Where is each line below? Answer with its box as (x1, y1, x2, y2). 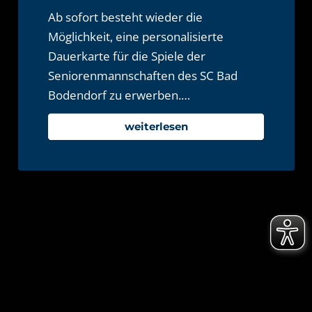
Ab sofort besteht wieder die (48, 9, 203, 26)
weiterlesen (124, 120, 188, 134)
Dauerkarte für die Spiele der (48, 48, 206, 65)
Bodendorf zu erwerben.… (48, 87, 191, 104)
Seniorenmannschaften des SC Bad (48, 68, 238, 84)
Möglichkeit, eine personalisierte (48, 29, 224, 45)
